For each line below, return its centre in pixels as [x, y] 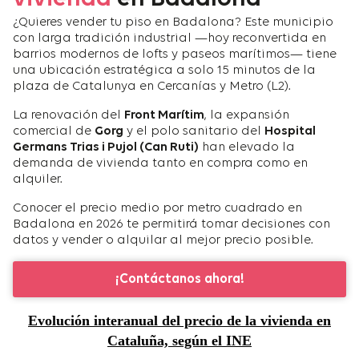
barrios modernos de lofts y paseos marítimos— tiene [175, 55]
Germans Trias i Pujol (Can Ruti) [106, 148]
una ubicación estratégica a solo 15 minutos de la [164, 71]
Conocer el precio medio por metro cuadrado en [157, 209]
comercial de [54, 132]
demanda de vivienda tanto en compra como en [160, 164]
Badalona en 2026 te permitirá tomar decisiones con [171, 225]
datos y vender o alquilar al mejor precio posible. [163, 241]
